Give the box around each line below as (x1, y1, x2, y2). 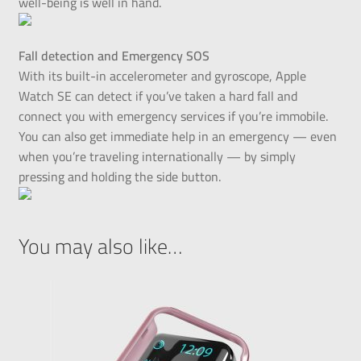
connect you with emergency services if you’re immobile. (18, 104, 328, 129)
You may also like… (18, 226, 182, 267)
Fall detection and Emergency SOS (18, 44, 210, 68)
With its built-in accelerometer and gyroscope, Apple (18, 64, 306, 89)
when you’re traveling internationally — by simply (18, 144, 296, 169)
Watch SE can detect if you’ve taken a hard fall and (18, 84, 297, 109)
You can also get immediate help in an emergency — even (18, 124, 337, 149)
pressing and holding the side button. (18, 164, 221, 189)
